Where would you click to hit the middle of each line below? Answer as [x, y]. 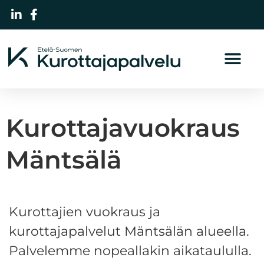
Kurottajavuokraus [123, 128]
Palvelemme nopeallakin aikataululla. [130, 251]
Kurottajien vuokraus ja [85, 212]
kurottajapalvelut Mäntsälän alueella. [129, 231]
